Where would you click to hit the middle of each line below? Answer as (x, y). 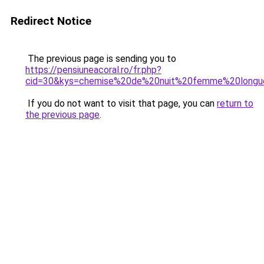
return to (235, 103)
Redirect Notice (51, 21)
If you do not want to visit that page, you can (121, 103)
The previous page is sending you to (101, 59)
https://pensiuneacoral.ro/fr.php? (93, 70)
